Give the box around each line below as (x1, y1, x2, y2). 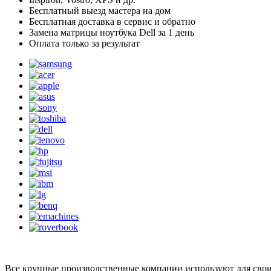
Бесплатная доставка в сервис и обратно (29, 16, 195, 27)
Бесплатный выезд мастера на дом (29, 5, 171, 16)
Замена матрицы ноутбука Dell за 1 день (29, 27, 194, 38)
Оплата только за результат (29, 38, 140, 48)
